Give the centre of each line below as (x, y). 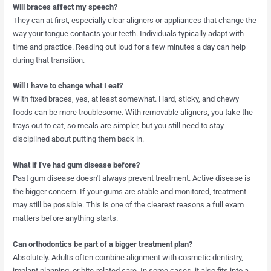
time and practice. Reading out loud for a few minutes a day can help (129, 47)
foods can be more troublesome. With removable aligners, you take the (133, 113)
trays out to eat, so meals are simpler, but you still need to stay (119, 126)
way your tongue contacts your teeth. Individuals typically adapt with (129, 33)
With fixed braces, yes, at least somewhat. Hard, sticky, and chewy (126, 99)
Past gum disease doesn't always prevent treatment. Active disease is (132, 178)
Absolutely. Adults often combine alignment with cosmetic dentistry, (128, 258)
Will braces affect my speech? (65, 7)
